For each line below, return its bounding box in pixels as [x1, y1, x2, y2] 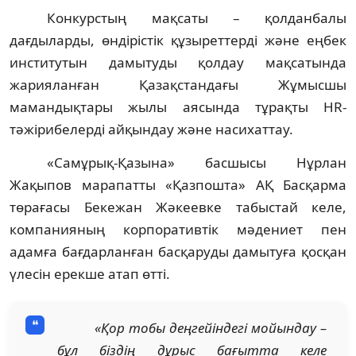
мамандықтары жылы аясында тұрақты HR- [10, 97, 346, 116]
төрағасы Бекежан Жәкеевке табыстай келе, [10, 197, 346, 216]
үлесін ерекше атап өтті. [10, 264, 170, 283]
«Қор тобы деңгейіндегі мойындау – [95, 318, 327, 337]
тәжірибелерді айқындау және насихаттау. [10, 119, 293, 138]
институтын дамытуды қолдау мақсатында [10, 52, 346, 72]
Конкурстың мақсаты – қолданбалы [47, 8, 346, 27]
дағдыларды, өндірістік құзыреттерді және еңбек [10, 30, 346, 49]
